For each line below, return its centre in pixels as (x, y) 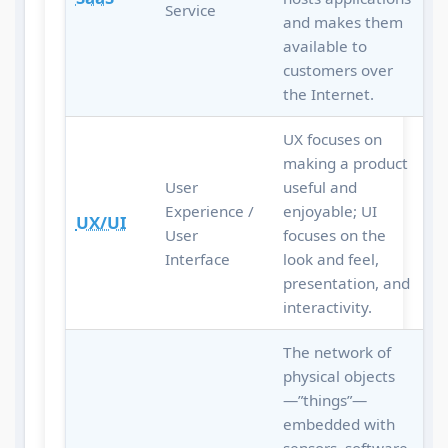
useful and (319, 187)
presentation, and (346, 283)
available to (324, 46)
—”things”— (324, 400)
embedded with (338, 424)
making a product (345, 163)
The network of (336, 352)
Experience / (209, 211)
